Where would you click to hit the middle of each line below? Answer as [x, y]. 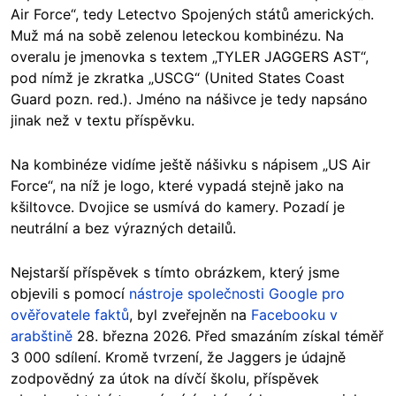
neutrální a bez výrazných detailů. [123, 228]
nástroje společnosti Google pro [237, 294]
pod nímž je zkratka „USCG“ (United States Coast [178, 78]
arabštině [42, 336]
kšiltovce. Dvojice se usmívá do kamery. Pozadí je [178, 207]
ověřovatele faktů [70, 315]
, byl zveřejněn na [190, 315]
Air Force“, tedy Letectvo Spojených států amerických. [192, 15]
